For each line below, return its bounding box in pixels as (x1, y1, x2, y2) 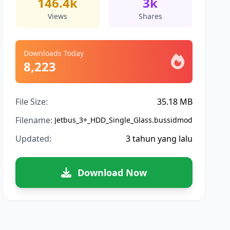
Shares (138, 11, 162, 21)
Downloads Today (24, 48, 84, 58)
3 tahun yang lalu (125, 133, 193, 144)
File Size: (15, 96, 48, 107)
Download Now (78, 166, 147, 179)
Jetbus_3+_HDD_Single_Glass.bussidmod (54, 115, 193, 125)
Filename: (15, 114, 53, 126)
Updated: (15, 133, 52, 144)
